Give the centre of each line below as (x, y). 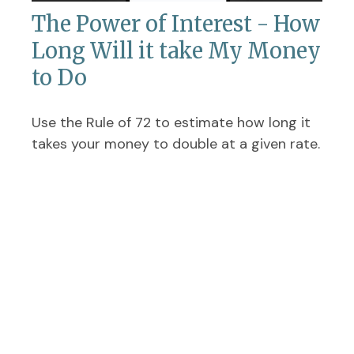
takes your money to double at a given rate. (176, 144)
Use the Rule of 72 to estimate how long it (171, 122)
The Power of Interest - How (176, 24)
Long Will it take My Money (176, 51)
